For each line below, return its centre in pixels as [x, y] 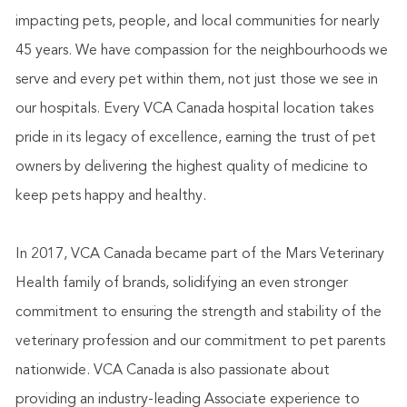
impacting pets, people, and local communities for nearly [197, 21]
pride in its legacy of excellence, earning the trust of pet [195, 138]
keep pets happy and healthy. [110, 196]
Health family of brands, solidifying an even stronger [181, 283]
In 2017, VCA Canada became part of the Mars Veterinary [199, 254]
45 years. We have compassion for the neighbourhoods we [201, 50]
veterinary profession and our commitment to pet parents [200, 341]
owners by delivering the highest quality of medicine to [191, 167]
